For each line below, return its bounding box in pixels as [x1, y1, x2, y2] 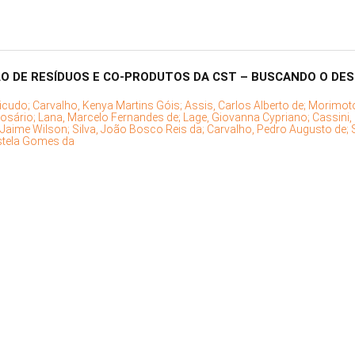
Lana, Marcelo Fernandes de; [38, 111, 183, 124]
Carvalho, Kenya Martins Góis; [32, 99, 185, 113]
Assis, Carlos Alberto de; [185, 99, 308, 113]
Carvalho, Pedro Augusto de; [207, 123, 351, 136]
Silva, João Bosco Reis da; [72, 123, 207, 136]
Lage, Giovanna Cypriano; [183, 111, 312, 124]
